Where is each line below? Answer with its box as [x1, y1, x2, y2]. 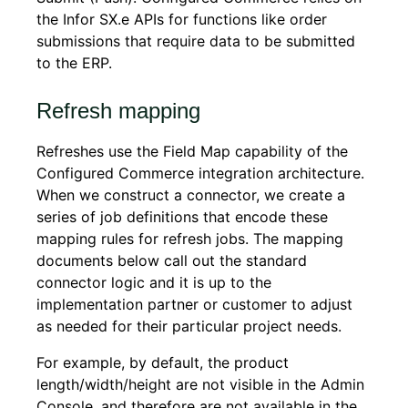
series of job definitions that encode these [36, 208, 328, 226]
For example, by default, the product [36, 353, 289, 372]
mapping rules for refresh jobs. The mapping [36, 229, 343, 248]
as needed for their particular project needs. [36, 317, 342, 335]
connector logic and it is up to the [36, 273, 271, 291]
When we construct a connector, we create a [36, 186, 345, 204]
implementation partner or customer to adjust [36, 295, 352, 313]
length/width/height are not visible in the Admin [36, 375, 364, 393]
